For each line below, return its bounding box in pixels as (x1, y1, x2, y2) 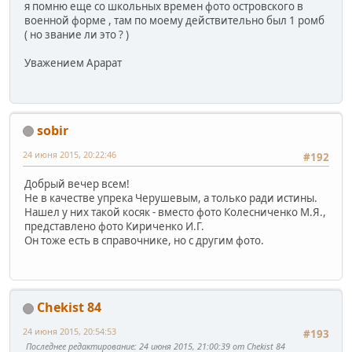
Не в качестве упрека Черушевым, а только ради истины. (24, 191, 317, 206)
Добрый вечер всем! (24, 177, 130, 192)
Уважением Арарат (24, 56, 122, 71)
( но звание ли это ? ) (24, 27, 129, 42)
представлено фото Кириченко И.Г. (24, 219, 204, 234)
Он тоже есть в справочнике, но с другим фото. (24, 233, 264, 248)
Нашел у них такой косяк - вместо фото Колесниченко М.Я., (24, 205, 326, 220)
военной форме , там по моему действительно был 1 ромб (24, 13, 324, 28)
